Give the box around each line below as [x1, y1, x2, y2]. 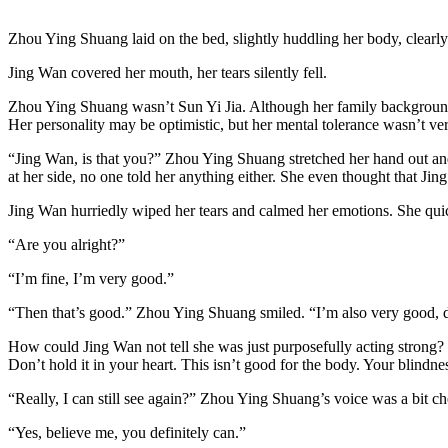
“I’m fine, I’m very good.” [8, 270, 174, 288]
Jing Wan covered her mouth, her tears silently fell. [8, 64, 327, 82]
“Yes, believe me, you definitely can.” [8, 424, 246, 442]
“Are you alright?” [8, 236, 125, 254]
